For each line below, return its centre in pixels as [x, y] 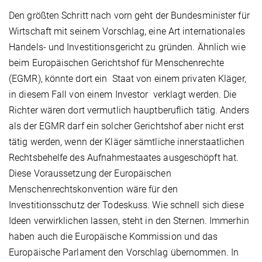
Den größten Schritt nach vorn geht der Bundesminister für [129, 15]
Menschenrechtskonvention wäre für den [93, 189]
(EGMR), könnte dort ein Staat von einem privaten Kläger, [127, 78]
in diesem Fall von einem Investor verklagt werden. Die [123, 94]
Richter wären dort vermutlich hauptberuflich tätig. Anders [129, 110]
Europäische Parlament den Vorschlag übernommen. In [124, 252]
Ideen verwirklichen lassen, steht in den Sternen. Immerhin [129, 220]
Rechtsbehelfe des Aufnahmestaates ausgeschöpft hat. [124, 157]
